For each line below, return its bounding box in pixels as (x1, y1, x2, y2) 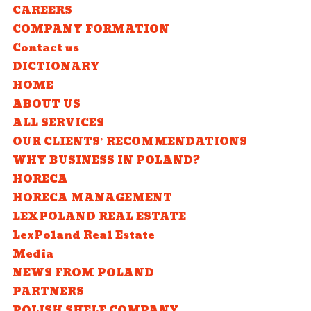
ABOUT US (12, 95, 81, 114)
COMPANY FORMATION (12, 20, 169, 39)
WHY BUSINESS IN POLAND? (12, 151, 200, 170)
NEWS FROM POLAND (12, 264, 154, 283)
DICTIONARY (12, 58, 100, 76)
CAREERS (12, 1, 72, 20)
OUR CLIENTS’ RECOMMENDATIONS (12, 133, 247, 151)
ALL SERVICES (12, 114, 104, 133)
